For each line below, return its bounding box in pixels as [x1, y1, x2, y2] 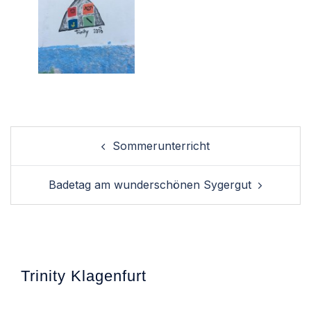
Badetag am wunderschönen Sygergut [49, 178, 251, 192]
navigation [10, 145, 91, 165]
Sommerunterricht [112, 139, 210, 153]
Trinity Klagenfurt [21, 267, 146, 285]
